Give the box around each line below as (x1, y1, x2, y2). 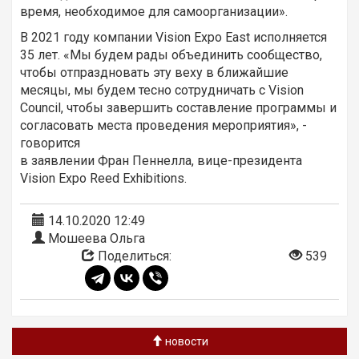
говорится (20, 135, 80, 151)
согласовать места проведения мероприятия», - (20, 117, 307, 133)
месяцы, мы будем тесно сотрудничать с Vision (20, 82, 304, 98)
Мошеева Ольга (45, 230, 145, 246)
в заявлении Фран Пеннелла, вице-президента (20, 152, 302, 168)
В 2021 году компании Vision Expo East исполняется (20, 29, 327, 45)
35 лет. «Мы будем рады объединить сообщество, (20, 46, 322, 63)
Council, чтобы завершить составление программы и (20, 99, 337, 115)
